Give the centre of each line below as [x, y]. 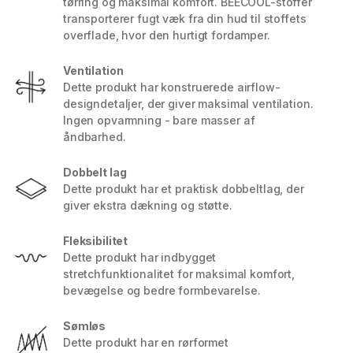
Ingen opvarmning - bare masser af [159, 121]
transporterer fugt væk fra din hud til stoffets [185, 19]
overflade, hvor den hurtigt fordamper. [167, 35]
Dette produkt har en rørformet [146, 343]
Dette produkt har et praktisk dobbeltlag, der [184, 189]
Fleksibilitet [96, 241]
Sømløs [85, 326]
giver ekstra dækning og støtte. [148, 206]
